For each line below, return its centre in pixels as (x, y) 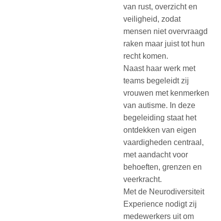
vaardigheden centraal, (164, 142)
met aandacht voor (156, 154)
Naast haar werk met (160, 68)
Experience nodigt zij (160, 204)
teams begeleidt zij (156, 80)
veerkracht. (143, 179)
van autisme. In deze (160, 105)
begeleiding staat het (160, 117)
